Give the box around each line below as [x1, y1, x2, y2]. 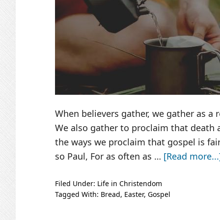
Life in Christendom [97, 179, 162, 188]
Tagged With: [55, 190, 101, 199]
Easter [124, 190, 144, 199]
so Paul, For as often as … [55, 150, 164, 162]
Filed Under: [55, 179, 97, 188]
